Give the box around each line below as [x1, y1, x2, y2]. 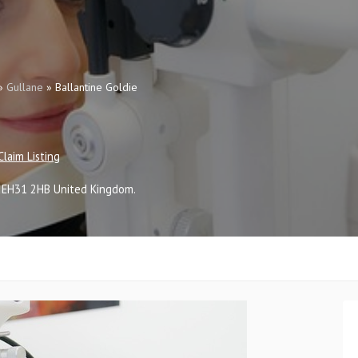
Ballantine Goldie [55, 80, 137, 95]
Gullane [6, 80, 43, 95]
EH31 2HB [2, 181, 50, 197]
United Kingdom [54, 181, 133, 197]
